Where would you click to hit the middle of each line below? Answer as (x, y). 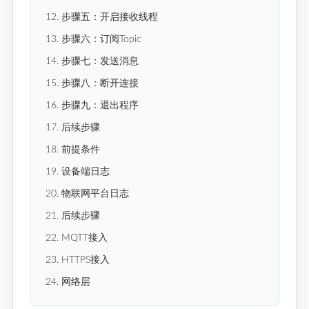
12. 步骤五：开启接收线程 (102, 18)
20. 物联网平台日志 (87, 194)
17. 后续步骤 (73, 128)
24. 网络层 (68, 282)
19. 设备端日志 (78, 172)
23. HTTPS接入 (78, 260)
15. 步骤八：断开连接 (92, 84)
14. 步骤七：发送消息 (92, 62)
